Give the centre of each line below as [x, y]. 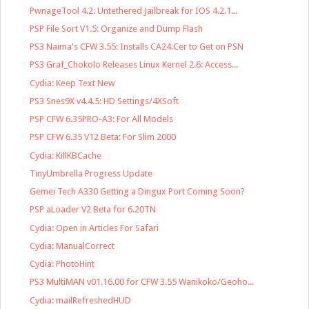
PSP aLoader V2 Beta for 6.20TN [93, 210]
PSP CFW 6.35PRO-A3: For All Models [102, 119]
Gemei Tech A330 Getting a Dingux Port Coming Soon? [138, 192]
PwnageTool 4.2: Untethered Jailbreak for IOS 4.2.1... [134, 10]
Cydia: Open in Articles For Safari [94, 228]
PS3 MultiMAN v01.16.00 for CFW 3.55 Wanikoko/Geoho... [142, 282]
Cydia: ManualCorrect [72, 246]
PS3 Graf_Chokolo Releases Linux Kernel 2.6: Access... [134, 65]
